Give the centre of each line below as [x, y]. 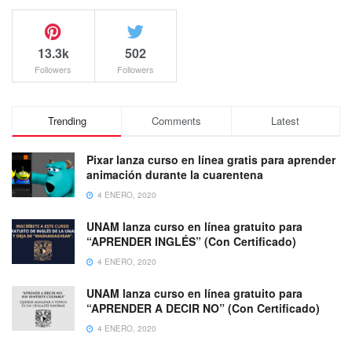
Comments [176, 120]
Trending [67, 120]
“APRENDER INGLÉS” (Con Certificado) [191, 241]
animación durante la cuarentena [175, 174]
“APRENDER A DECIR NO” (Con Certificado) [203, 308]
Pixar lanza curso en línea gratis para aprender [211, 159]
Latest [286, 120]
